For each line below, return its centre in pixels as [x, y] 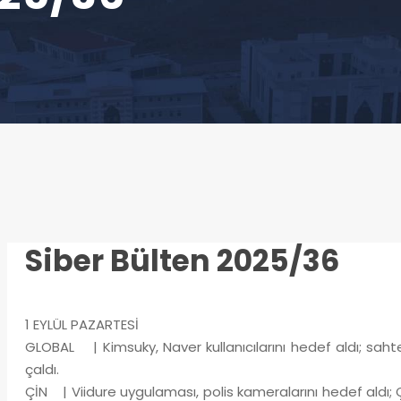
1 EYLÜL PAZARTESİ [81, 324]
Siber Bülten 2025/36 [182, 261]
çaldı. [42, 369]
